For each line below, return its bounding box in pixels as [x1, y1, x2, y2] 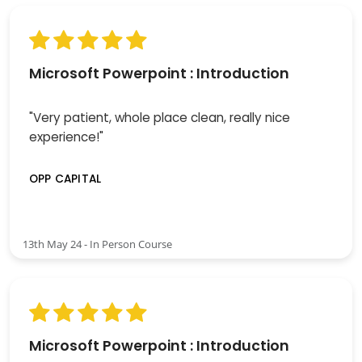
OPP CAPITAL [29, 170, 102, 187]
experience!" [29, 128, 103, 145]
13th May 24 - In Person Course [23, 236, 172, 251]
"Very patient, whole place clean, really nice [29, 108, 290, 126]
